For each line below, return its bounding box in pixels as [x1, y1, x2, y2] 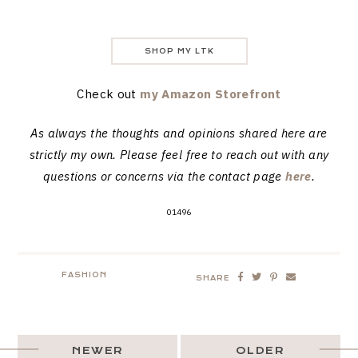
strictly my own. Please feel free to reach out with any [29, 147, 329, 163]
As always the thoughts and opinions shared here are [30, 125, 328, 141]
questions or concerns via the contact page [43, 169, 286, 185]
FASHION [62, 270, 108, 279]
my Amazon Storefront [140, 86, 281, 101]
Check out [77, 86, 141, 101]
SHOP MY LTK [144, 47, 214, 56]
